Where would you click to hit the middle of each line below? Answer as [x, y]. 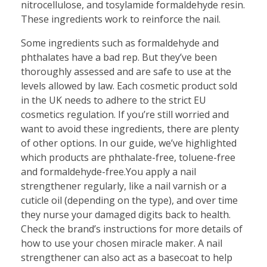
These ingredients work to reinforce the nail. [121, 19]
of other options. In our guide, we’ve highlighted [129, 143]
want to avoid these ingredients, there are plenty [130, 128]
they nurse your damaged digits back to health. [126, 214]
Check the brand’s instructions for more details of [132, 229]
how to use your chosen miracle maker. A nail [122, 243]
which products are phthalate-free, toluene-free [128, 157]
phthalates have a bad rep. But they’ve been [119, 57]
